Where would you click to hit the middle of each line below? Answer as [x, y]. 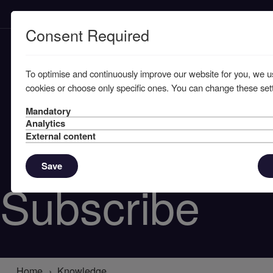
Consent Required [87, 34]
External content [60, 136]
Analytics [45, 123]
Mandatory [48, 111]
